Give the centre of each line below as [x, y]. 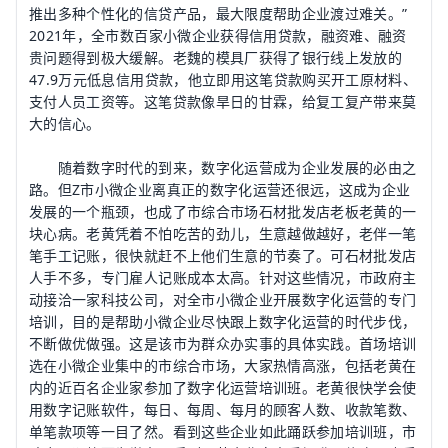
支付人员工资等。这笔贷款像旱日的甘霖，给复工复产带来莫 [223, 101]
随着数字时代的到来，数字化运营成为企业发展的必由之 [223, 167]
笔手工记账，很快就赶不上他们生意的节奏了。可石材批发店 [223, 255]
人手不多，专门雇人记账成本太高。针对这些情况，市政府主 [223, 277]
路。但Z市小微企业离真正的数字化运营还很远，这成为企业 [220, 189]
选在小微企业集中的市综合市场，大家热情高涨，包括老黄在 [223, 365]
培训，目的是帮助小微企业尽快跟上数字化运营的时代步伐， [223, 321]
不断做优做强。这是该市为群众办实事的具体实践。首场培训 [223, 343]
